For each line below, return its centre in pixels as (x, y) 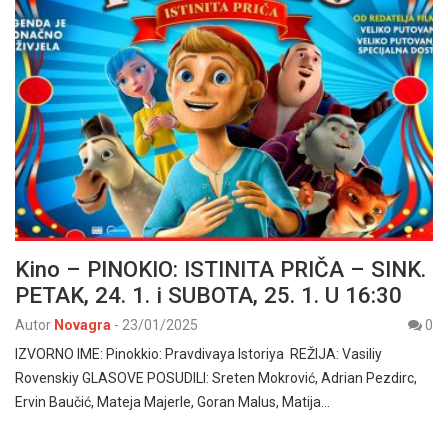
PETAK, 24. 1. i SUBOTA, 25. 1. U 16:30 (208, 294)
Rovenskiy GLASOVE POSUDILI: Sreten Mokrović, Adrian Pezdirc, (216, 377)
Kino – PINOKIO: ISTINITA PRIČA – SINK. (220, 268)
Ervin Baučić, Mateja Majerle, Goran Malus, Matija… (172, 401)
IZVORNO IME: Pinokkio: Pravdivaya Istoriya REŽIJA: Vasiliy (198, 353)
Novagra (82, 324)
